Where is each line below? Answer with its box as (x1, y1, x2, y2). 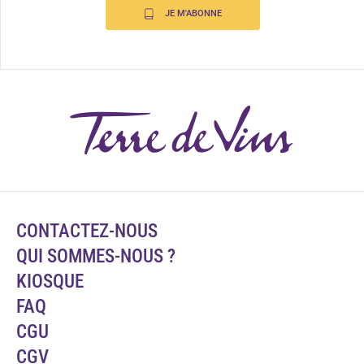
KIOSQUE (16, 271, 84, 293)
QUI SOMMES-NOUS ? (16, 245, 175, 268)
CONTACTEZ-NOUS (16, 220, 158, 243)
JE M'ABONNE (164, 8, 222, 19)
